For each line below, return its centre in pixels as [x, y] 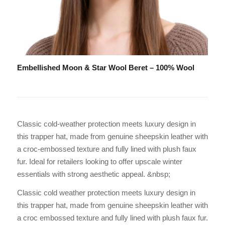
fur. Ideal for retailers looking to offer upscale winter [99, 162]
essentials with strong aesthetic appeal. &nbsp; [93, 174]
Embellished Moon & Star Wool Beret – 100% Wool [105, 68]
